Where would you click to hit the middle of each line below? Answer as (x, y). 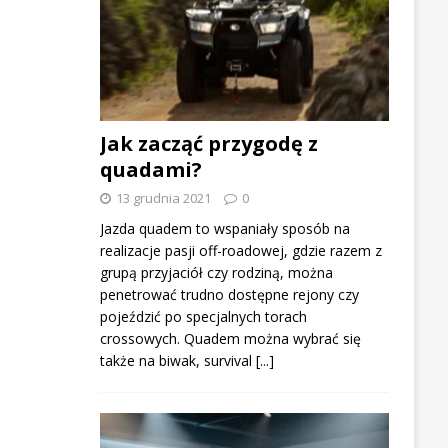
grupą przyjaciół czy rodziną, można (216, 273)
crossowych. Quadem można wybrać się (230, 339)
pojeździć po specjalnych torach (203, 317)
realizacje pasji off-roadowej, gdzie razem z (240, 251)
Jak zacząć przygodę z (208, 144)
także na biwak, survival (177, 361)
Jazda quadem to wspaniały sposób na (224, 229)
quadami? (150, 170)
